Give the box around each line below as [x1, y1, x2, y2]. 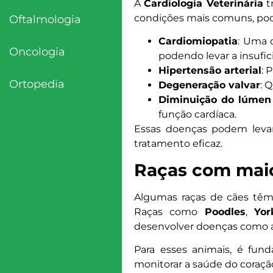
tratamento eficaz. [133, 138, 222, 150]
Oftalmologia [9, 12, 81, 26]
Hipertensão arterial [158, 65, 261, 77]
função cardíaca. [158, 108, 236, 121]
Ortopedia [9, 77, 65, 91]
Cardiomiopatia [158, 35, 238, 48]
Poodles [204, 205, 246, 218]
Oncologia [9, 44, 65, 58]
